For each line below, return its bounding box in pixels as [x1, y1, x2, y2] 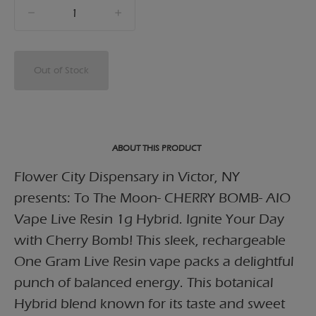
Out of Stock [34, 64, 89, 76]
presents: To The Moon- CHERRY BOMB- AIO [14, 190, 291, 206]
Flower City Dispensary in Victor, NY [14, 169, 240, 185]
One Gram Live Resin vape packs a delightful [14, 253, 293, 269]
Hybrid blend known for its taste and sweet [14, 296, 285, 312]
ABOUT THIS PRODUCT [112, 143, 201, 153]
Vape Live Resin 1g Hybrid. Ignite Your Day [14, 211, 284, 227]
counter [73, 14, 108, 26]
